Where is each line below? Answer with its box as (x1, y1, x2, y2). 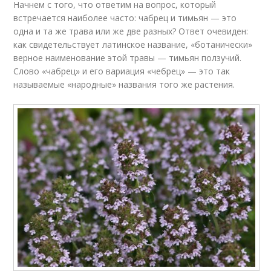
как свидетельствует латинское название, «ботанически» (13, 39, 253, 51)
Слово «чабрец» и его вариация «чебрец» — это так (13, 65, 230, 77)
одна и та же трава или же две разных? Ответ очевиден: (13, 25, 249, 38)
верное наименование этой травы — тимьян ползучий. (13, 52, 242, 64)
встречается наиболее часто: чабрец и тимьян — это (13, 12, 237, 24)
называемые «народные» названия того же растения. (13, 79, 235, 91)
